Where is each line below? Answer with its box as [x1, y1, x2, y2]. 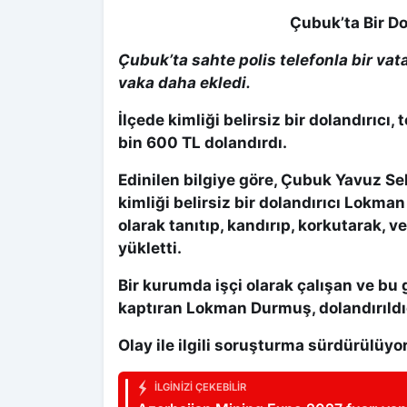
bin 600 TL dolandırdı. [118, 134, 287, 152]
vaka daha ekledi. [118, 74, 251, 92]
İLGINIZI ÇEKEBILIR [152, 381, 246, 394]
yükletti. [118, 239, 182, 257]
